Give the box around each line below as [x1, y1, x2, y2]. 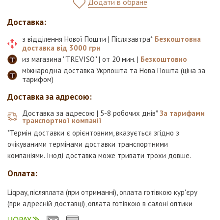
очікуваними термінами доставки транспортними [7, 139, 168, 149]
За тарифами [160, 109, 205, 118]
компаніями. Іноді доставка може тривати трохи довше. [7, 151, 191, 160]
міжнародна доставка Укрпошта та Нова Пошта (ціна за [22, 66, 205, 75]
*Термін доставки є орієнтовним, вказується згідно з [7, 128, 179, 137]
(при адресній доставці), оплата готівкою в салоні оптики [7, 199, 192, 208]
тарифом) [22, 75, 54, 84]
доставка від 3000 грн [22, 43, 100, 53]
